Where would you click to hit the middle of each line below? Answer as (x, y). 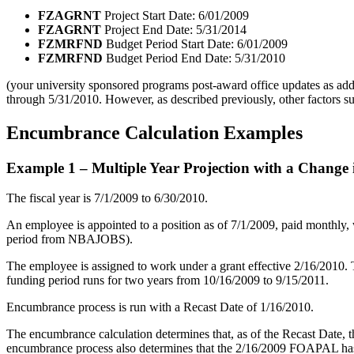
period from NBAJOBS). (70, 239)
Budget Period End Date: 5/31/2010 (194, 58)
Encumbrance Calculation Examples (154, 132)
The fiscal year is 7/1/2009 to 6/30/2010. (107, 198)
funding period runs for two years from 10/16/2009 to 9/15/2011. (168, 281)
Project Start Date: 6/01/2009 (175, 15)
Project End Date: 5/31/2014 (174, 29)
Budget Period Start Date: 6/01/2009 (195, 43)
